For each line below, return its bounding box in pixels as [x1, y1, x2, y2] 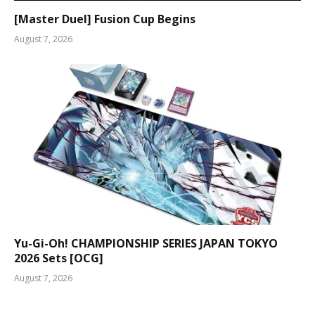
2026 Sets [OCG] [14, 250, 103, 266]
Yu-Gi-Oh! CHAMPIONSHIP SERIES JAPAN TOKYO [14, 236, 278, 252]
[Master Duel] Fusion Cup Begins [14, 11, 195, 27]
